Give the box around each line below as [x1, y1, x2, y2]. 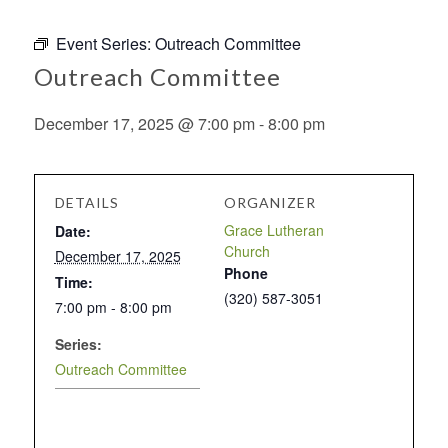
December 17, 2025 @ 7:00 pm [33, 112, 255, 136]
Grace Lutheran [224, 220, 324, 241]
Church [224, 241, 270, 262]
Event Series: [55, 32, 155, 56]
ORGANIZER [224, 194, 316, 212]
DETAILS [54, 194, 119, 212]
